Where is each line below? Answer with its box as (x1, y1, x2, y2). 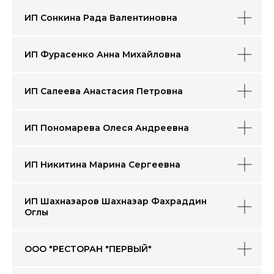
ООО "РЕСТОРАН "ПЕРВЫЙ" (24, 243, 152, 254)
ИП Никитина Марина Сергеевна (24, 159, 180, 170)
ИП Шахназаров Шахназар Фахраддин (24, 196, 207, 207)
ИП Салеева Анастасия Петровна (24, 86, 183, 97)
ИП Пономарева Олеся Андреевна (24, 122, 189, 133)
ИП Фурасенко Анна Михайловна (24, 49, 181, 60)
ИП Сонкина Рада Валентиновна (24, 12, 177, 23)
